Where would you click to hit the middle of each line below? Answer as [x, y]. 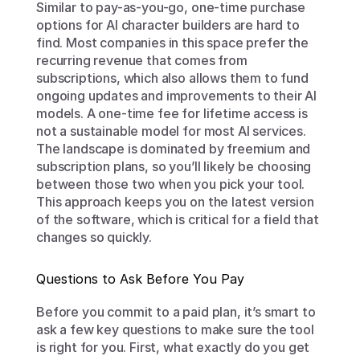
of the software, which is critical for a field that [178, 219]
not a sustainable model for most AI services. [171, 131]
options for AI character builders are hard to [168, 25]
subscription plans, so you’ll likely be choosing [174, 166]
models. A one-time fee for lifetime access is [172, 113]
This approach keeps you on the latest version [175, 202]
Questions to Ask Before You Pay [140, 279]
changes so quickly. [94, 237]
